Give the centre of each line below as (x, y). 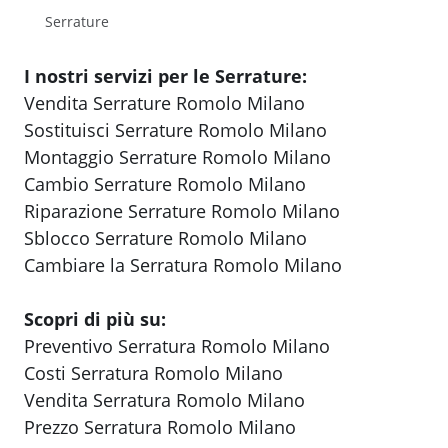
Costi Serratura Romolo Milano (153, 373)
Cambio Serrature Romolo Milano (165, 184)
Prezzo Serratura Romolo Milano (160, 427)
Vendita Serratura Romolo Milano (164, 400)
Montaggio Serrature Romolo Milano (177, 157)
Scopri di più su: (95, 319)
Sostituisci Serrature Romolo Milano (175, 130)
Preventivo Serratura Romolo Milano (177, 346)
